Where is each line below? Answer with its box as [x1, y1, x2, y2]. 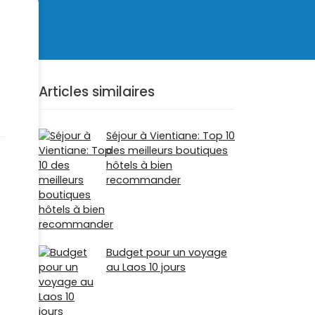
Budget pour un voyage [106, 245, 227, 260]
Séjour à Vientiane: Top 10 [106, 129, 235, 143]
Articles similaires [39, 82, 155, 102]
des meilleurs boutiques [106, 143, 228, 158]
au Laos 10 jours [106, 260, 186, 275]
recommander [106, 173, 181, 188]
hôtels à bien [106, 158, 172, 173]
